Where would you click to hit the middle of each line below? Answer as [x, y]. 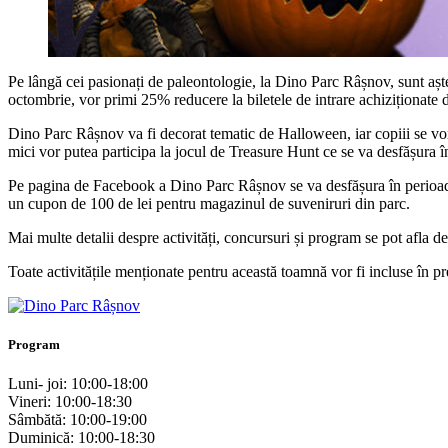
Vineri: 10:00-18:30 [70, 402]
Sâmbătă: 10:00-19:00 [77, 420]
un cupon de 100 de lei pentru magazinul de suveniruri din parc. [209, 203]
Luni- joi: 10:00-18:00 [78, 384]
